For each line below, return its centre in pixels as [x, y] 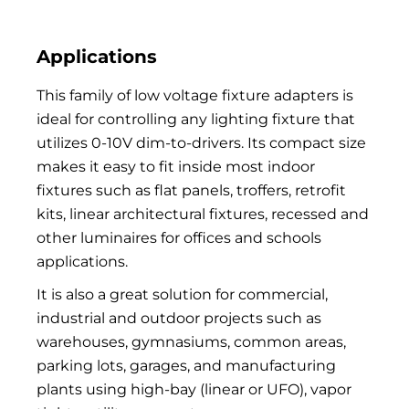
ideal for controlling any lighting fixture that [196, 119]
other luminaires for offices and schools [179, 237]
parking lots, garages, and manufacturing [186, 365]
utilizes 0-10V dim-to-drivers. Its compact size [201, 142]
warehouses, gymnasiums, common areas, [191, 341]
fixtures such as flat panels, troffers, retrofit [191, 190]
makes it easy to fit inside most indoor [176, 166]
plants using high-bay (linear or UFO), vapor [194, 389]
